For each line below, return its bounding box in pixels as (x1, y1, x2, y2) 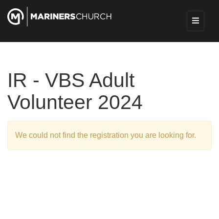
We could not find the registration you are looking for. (15, 131, 196, 139)
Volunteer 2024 (7, 91, 143, 113)
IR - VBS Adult (7, 69, 134, 91)
